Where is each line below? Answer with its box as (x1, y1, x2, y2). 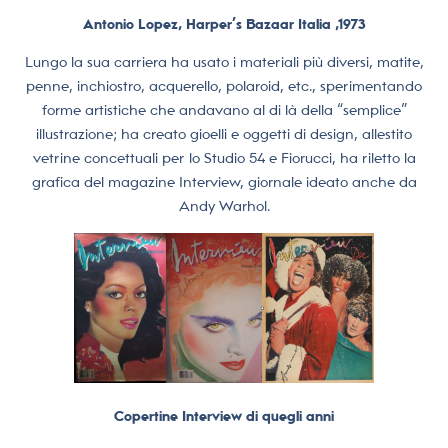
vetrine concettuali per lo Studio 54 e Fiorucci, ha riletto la (32, 150, 416, 167)
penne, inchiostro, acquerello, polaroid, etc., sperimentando (26, 78, 422, 95)
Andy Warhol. (178, 198, 270, 215)
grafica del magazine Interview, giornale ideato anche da (31, 174, 417, 191)
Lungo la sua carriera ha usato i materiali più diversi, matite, (24, 54, 424, 71)
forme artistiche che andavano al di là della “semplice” (41, 102, 407, 119)
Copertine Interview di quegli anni (114, 407, 334, 424)
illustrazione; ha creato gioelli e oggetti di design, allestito (36, 126, 412, 143)
